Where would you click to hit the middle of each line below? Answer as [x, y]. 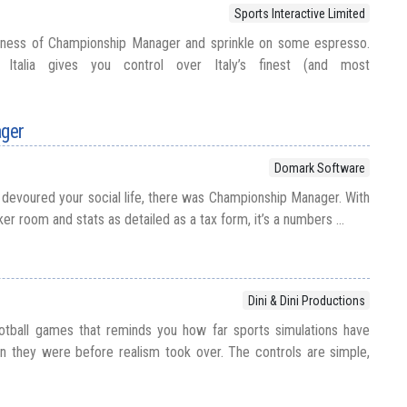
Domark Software [319, 168]
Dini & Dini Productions [306, 300]
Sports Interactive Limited [299, 13]
